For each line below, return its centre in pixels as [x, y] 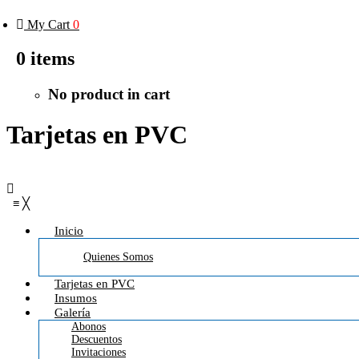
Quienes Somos [118, 256]
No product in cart [109, 94]
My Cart [48, 24]
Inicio [69, 230]
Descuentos [97, 339]
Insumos [76, 298]
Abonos [89, 326]
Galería [73, 312]
